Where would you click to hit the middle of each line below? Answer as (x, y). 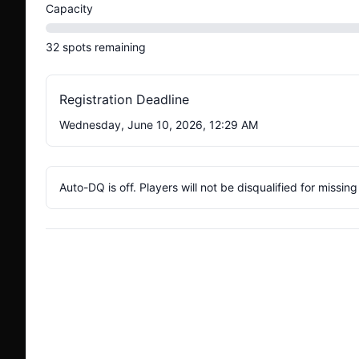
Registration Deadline (124, 99)
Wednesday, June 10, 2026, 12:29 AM (159, 125)
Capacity (69, 8)
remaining (120, 47)
